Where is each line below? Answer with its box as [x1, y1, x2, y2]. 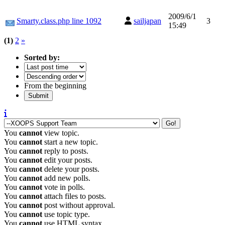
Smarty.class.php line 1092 [17, 16, 101, 25]
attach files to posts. [42, 191, 106, 200]
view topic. [42, 128, 79, 137]
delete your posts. [42, 164, 99, 173]
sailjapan [134, 16, 161, 25]
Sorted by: [24, 53, 60, 62]
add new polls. [42, 173, 90, 182]
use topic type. [42, 209, 90, 218]
